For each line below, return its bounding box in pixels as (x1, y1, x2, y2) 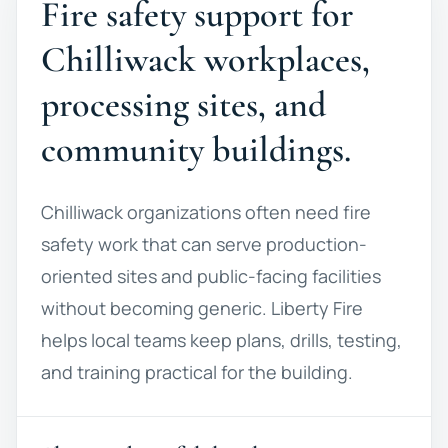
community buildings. (41, 128, 351, 171)
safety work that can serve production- (41, 232, 367, 256)
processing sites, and (41, 83, 326, 126)
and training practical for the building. (41, 360, 353, 384)
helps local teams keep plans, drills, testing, (41, 328, 402, 352)
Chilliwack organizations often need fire (41, 200, 371, 224)
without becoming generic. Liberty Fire (41, 296, 363, 320)
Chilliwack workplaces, (41, 38, 370, 81)
